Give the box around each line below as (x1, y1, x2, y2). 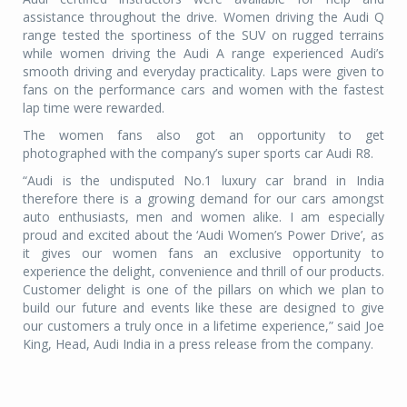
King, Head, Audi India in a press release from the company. (23, 334, 373, 352)
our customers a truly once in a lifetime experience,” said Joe (23, 316, 384, 334)
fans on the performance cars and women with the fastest (23, 80, 384, 98)
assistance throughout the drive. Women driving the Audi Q (23, 7, 384, 25)
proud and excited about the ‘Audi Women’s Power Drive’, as (23, 225, 384, 243)
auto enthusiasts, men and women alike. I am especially (23, 207, 384, 225)
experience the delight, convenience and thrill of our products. (23, 262, 384, 280)
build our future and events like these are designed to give (23, 298, 384, 316)
